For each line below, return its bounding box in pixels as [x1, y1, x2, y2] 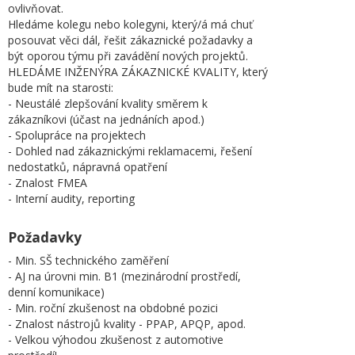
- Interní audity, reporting [8, 191, 135, 206]
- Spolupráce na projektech [8, 128, 146, 143]
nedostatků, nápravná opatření [8, 159, 167, 174]
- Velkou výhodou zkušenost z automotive [8, 332, 223, 347]
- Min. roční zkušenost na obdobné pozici [8, 300, 218, 315]
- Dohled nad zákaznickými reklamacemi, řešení [8, 143, 252, 158]
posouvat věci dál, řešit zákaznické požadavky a [8, 32, 253, 48]
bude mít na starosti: [8, 80, 113, 95]
